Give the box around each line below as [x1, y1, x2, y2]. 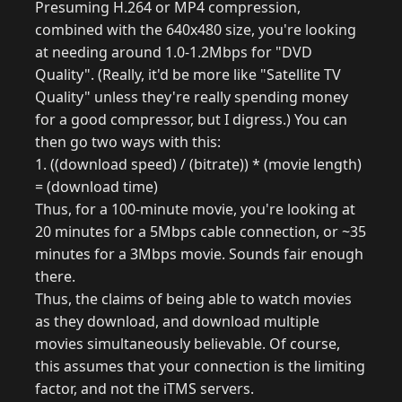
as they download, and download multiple [35, 311, 319, 332]
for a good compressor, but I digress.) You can [35, 109, 347, 130]
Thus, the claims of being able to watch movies [35, 289, 352, 310]
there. [35, 267, 75, 287]
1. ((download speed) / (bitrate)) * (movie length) [35, 154, 362, 175]
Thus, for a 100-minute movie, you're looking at [35, 199, 355, 220]
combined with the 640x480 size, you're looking [35, 20, 356, 40]
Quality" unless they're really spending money [35, 87, 348, 108]
